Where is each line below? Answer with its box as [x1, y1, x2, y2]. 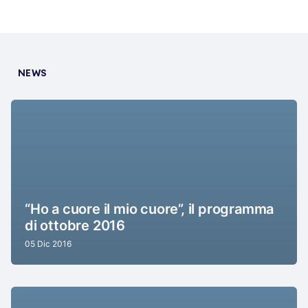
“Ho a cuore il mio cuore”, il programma [25, 201, 274, 218]
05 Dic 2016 [25, 239, 71, 250]
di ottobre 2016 [25, 217, 126, 234]
